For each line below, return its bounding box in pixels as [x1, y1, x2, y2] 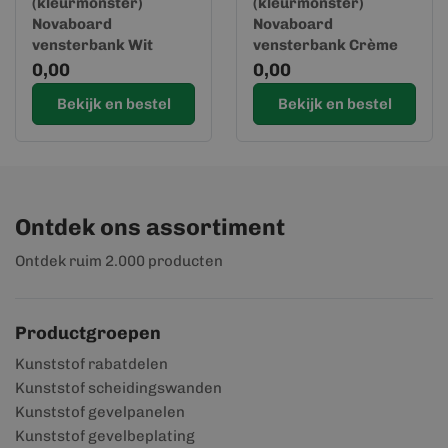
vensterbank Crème [253, 36, 398, 54]
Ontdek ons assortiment [15, 213, 285, 241]
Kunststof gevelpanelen [15, 403, 185, 421]
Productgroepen [15, 322, 161, 344]
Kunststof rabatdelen [15, 355, 168, 373]
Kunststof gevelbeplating [15, 427, 195, 445]
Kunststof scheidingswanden [15, 379, 222, 397]
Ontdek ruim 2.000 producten [15, 252, 223, 270]
